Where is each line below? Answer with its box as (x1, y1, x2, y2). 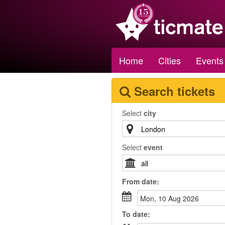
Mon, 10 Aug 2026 (146, 193, 199, 203)
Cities (158, 54, 181, 67)
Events (196, 54, 223, 67)
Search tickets (134, 82, 215, 99)
